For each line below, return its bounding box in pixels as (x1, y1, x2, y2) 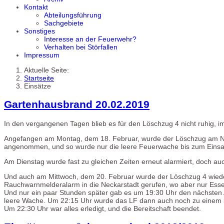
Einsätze (24, 82, 51, 90)
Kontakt (24, 3, 48, 11)
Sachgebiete (44, 19, 83, 27)
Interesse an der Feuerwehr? (44, 35, 136, 43)
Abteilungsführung (44, 11, 101, 19)
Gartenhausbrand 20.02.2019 (4, 98, 149, 110)
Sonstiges (24, 27, 55, 35)
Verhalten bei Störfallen (44, 43, 117, 51)
